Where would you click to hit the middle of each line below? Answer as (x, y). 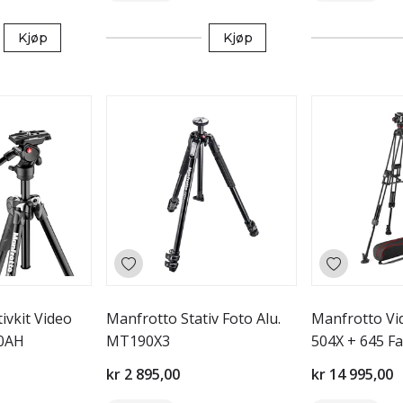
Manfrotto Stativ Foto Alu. (193, 318)
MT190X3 (138, 341)
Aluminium (347, 363)
